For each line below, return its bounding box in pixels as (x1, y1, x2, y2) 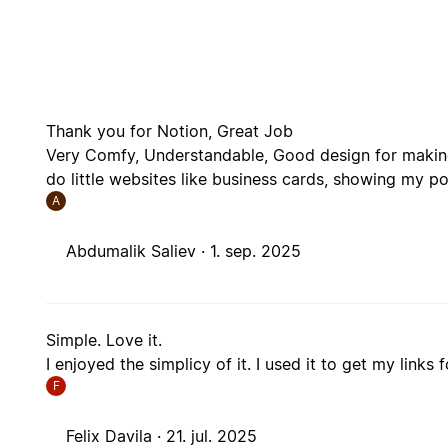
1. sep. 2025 (210, 241, 302, 262)
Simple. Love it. (46, 330, 163, 351)
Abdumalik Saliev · (66, 241, 211, 262)
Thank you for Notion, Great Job (46, 121, 294, 142)
